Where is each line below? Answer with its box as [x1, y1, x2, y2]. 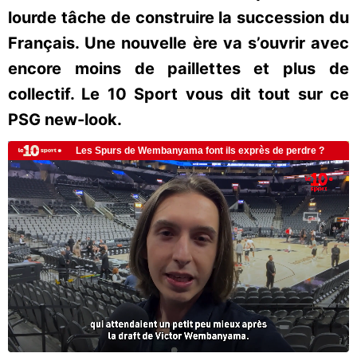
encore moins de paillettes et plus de [8, 59, 349, 78]
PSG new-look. [8, 110, 122, 129]
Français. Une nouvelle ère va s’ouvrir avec [8, 33, 349, 53]
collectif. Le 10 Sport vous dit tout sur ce [8, 84, 349, 104]
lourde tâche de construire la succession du [8, 8, 349, 27]
